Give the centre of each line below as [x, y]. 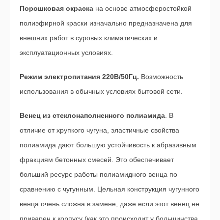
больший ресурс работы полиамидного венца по [98, 174]
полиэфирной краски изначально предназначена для [106, 23]
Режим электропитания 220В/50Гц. [80, 76]
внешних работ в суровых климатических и [89, 38]
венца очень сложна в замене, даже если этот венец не [110, 204]
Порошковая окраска [57, 8]
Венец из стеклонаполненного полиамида [92, 115]
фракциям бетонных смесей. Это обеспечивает [97, 159]
